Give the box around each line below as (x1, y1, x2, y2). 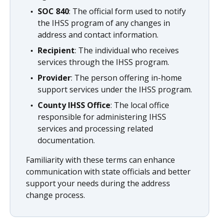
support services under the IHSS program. (38, 84, 192, 95)
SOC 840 (38, 6, 69, 17)
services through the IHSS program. (38, 57, 169, 67)
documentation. (38, 135, 95, 146)
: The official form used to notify (69, 6, 186, 17)
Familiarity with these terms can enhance (26, 154, 175, 165)
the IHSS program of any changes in (38, 18, 170, 28)
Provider (38, 72, 71, 83)
